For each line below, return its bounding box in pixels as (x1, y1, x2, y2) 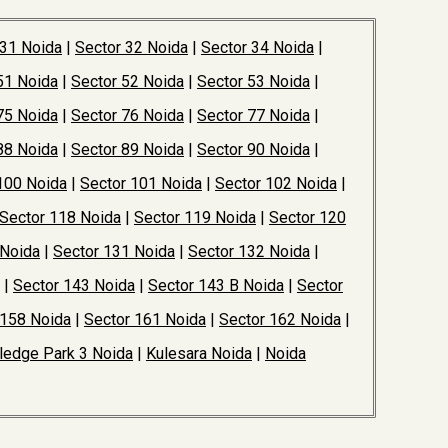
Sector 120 (269, 208, 346, 227)
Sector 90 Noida (197, 140, 310, 159)
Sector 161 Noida (84, 310, 206, 329)
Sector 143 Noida (13, 276, 135, 295)
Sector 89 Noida (71, 140, 184, 159)
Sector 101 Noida (80, 174, 202, 193)
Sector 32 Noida (75, 38, 188, 57)
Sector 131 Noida (53, 242, 175, 261)
